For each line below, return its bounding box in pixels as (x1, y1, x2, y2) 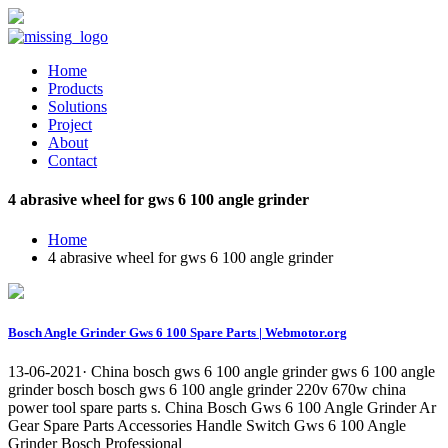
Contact (48, 152, 97, 169)
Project (48, 116, 92, 133)
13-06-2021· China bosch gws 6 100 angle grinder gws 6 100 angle (8, 362, 435, 380)
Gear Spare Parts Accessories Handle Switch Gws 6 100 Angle (8, 416, 406, 434)
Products (48, 80, 103, 97)
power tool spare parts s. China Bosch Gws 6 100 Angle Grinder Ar (8, 398, 436, 416)
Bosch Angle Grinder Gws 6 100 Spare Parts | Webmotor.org (8, 324, 347, 340)
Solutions (48, 98, 107, 115)
